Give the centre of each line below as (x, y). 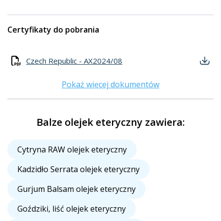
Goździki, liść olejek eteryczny (72, 209)
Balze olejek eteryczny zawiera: (110, 122)
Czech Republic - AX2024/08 (74, 61)
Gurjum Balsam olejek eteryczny (76, 189)
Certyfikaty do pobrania (53, 30)
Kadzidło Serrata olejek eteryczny (78, 169)
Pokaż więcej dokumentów (110, 85)
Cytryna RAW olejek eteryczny (72, 150)
